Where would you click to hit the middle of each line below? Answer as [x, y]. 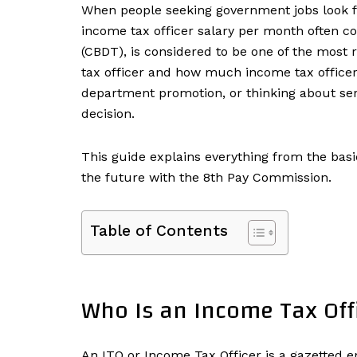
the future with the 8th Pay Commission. [206, 177]
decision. [108, 113]
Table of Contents [159, 230]
